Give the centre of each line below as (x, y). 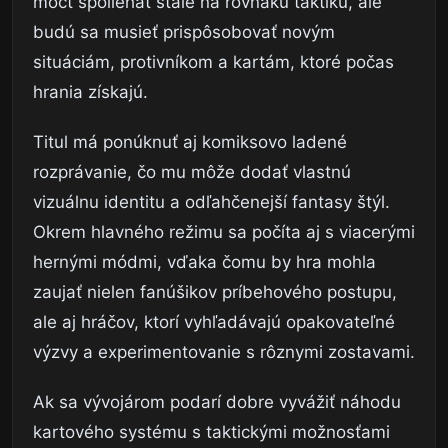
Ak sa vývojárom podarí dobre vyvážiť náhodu (217, 402)
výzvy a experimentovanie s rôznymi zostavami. (224, 352)
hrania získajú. (90, 92)
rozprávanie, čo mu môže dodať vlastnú (192, 172)
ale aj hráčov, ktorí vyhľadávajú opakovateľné (214, 322)
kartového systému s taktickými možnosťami (211, 432)
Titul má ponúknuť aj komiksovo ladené (190, 142)
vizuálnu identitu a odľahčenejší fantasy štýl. (211, 202)
